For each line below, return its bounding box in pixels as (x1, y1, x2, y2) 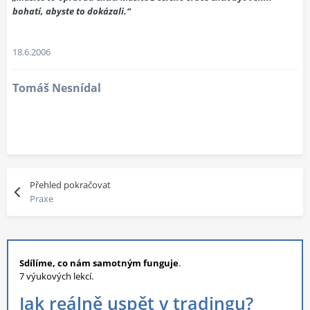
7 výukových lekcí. (19, 269, 93, 282)
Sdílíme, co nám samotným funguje (19, 256, 179, 269)
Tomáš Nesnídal (12, 80, 101, 95)
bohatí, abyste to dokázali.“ (12, 4, 131, 17)
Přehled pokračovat (30, 178, 111, 191)
